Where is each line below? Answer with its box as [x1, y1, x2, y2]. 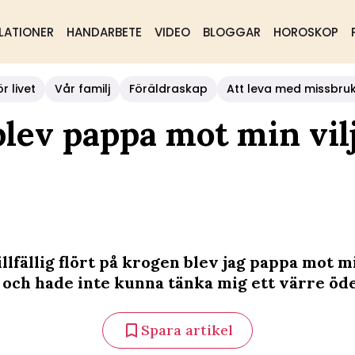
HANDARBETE [66, 24, 142, 40]
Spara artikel [141, 321, 233, 339]
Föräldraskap [129, 81, 208, 97]
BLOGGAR [202, 24, 261, 40]
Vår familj [55, 81, 110, 97]
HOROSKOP [273, 24, 338, 40]
